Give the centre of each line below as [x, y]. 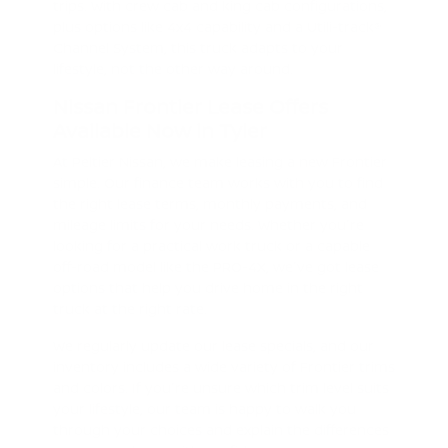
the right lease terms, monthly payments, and [209, 203]
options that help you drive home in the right [207, 287]
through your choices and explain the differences [220, 429]
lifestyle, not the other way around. [172, 68]
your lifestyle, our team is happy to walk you [204, 408]
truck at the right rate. [129, 308]
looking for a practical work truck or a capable [211, 245]
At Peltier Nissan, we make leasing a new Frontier [219, 161]
